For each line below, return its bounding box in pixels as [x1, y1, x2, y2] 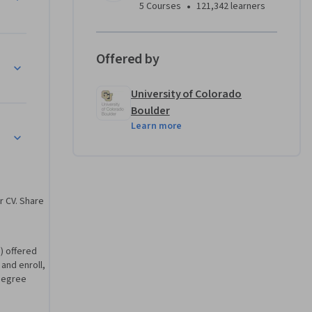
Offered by [96, 49, 159, 70]
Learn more [131, 119, 182, 134]
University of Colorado [131, 86, 242, 102]
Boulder [131, 103, 170, 119]
